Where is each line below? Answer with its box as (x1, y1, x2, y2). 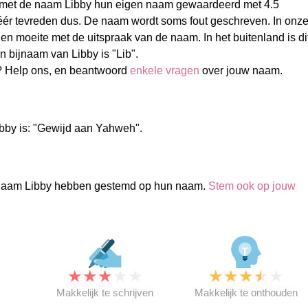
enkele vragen (129, 65, 199, 76)
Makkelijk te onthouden (194, 287, 298, 298)
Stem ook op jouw (208, 180, 296, 192)
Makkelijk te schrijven (56, 287, 154, 298)
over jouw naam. (199, 65, 283, 76)
